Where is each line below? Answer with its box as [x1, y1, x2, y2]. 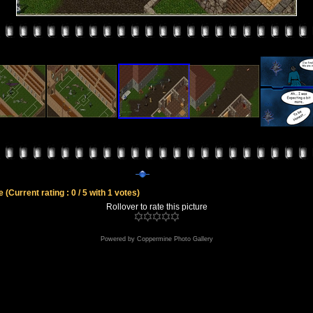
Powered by [100, 235, 137, 242]
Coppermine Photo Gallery [136, 235, 213, 242]
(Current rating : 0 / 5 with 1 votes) [6, 188, 140, 198]
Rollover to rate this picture [105, 202, 208, 212]
